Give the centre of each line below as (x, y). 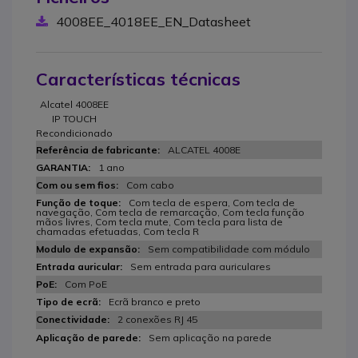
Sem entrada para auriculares (201, 267)
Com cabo (150, 185)
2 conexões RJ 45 (157, 319)
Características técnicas (138, 79)
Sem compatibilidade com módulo (229, 249)
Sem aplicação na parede (210, 338)
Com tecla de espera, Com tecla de (212, 203)
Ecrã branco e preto (155, 302)
